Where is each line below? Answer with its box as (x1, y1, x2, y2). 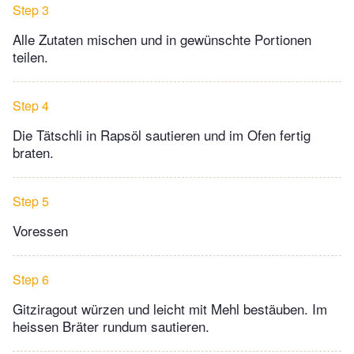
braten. (13, 142, 54, 163)
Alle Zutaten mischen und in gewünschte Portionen (13, 29, 311, 50)
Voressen (13, 220, 68, 241)
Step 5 (13, 192, 49, 211)
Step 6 (13, 270, 49, 289)
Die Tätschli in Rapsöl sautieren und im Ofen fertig (13, 125, 311, 145)
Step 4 (13, 96, 49, 115)
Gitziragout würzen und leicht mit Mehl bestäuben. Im (13, 299, 327, 319)
